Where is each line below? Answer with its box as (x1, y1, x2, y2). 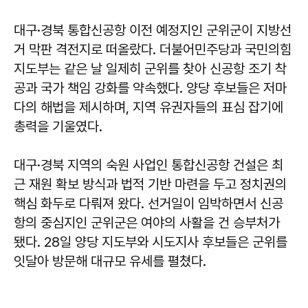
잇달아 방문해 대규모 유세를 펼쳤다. (14, 253, 206, 269)
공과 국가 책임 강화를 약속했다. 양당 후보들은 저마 (14, 80, 287, 96)
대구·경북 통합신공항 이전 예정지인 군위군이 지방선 (14, 22, 291, 38)
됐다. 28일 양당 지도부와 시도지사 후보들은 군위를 (14, 234, 287, 250)
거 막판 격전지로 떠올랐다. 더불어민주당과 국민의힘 (14, 41, 291, 58)
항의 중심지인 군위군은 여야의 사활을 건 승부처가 (14, 214, 280, 231)
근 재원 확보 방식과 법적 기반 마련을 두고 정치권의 (14, 176, 287, 192)
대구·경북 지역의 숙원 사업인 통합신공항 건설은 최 (14, 157, 283, 173)
